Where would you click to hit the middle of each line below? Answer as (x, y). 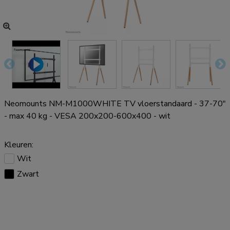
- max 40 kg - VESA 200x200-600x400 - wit (87, 116)
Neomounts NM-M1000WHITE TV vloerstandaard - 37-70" (115, 104)
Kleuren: (19, 145)
